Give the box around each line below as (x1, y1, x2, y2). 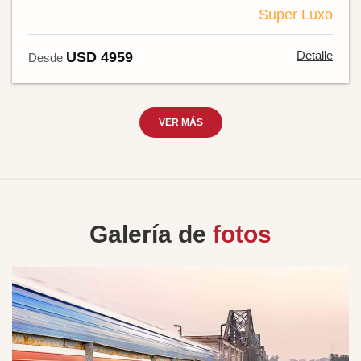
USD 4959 (66, 48, 133, 65)
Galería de (89, 220, 213, 247)
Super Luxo (259, 6, 333, 23)
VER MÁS (158, 116, 203, 128)
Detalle (297, 48, 333, 62)
